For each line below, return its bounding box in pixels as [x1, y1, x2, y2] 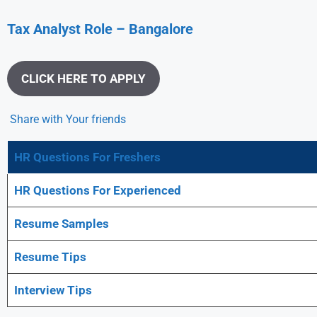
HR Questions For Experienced [13, 183, 181, 197]
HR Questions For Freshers [13, 150, 161, 164]
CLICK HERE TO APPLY [21, 71, 146, 86]
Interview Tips [13, 283, 92, 297]
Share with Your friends [10, 112, 126, 126]
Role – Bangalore [84, 21, 193, 38]
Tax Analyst [7, 21, 81, 38]
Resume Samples [13, 217, 109, 231]
